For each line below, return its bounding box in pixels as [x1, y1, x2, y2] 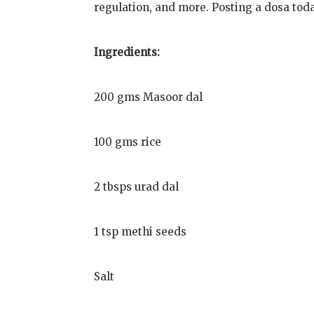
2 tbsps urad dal [94, 180, 179, 194]
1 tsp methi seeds [94, 225, 187, 239]
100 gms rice [94, 135, 162, 149]
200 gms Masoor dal [94, 90, 203, 104]
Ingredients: [94, 46, 161, 60]
